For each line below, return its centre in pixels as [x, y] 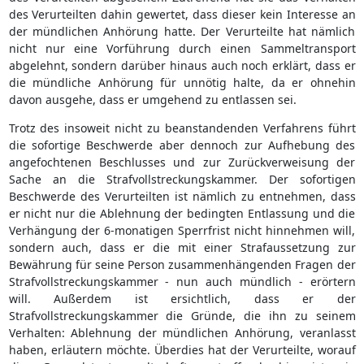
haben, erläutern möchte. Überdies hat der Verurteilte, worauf [182, 349]
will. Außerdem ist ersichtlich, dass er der [182, 298]
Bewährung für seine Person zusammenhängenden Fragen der [182, 264]
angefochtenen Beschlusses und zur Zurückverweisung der [182, 162]
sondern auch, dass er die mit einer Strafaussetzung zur [182, 247]
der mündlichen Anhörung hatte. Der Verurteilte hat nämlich [182, 31]
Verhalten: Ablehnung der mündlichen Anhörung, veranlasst [182, 332]
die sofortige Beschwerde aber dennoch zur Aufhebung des [182, 145]
